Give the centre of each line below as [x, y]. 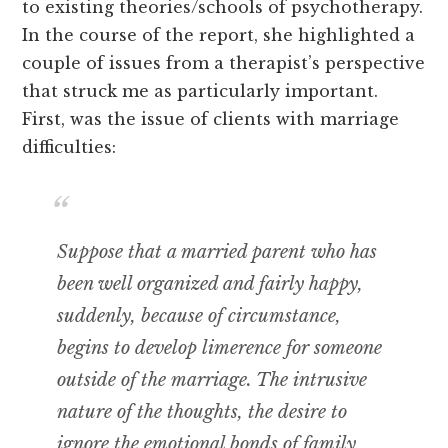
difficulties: [69, 147]
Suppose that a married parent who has [217, 252]
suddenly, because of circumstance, [199, 316]
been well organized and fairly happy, [210, 284]
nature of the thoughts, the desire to [202, 412]
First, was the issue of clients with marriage [211, 119]
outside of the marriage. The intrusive [212, 380]
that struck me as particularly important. [200, 91]
